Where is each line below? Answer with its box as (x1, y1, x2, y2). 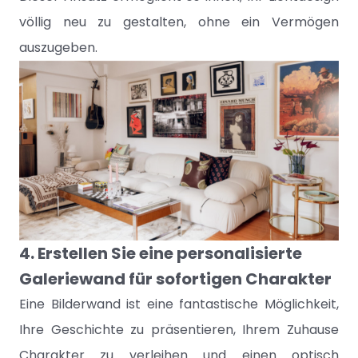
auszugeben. (19, 38, 97, 57)
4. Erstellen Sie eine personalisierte (19, 242, 302, 265)
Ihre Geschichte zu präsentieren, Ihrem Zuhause (19, 320, 339, 339)
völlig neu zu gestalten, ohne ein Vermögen (19, 13, 339, 31)
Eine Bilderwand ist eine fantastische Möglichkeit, (19, 295, 339, 313)
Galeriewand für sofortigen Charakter (19, 268, 332, 290)
